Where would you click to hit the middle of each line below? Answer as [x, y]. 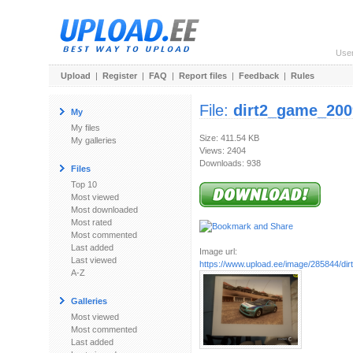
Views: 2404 [223, 150]
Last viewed [94, 260]
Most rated [91, 222]
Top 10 [84, 184]
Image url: [218, 251]
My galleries [94, 140]
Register [120, 76]
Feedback [259, 76]
